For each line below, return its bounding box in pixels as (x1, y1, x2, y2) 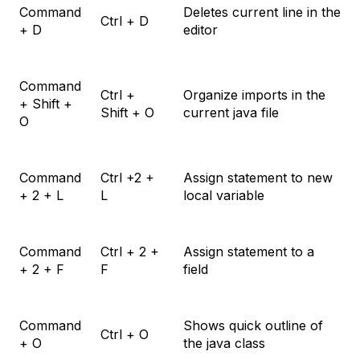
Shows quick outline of (183, 317, 323, 334)
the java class (183, 335, 265, 352)
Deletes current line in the (183, 4, 341, 21)
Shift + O (100, 104, 154, 121)
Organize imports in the (183, 87, 325, 104)
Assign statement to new (183, 170, 333, 186)
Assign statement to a (183, 243, 314, 260)
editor (183, 22, 218, 39)
